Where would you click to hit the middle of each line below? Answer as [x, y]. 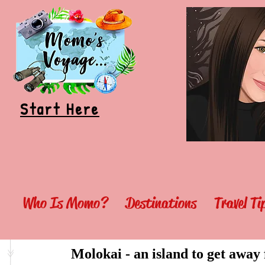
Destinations [161, 203]
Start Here [60, 109]
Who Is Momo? [65, 203]
